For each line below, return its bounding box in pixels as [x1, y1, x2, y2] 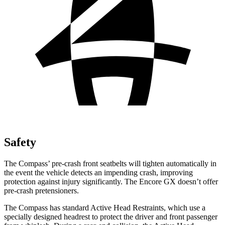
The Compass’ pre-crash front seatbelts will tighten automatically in [4, 159, 216, 168]
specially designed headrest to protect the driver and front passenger [4, 212, 217, 221]
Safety [4, 135, 36, 149]
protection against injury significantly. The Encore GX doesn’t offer [4, 177, 218, 186]
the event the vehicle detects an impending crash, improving [4, 168, 193, 177]
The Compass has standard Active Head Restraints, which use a [4, 203, 205, 212]
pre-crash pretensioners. [4, 186, 79, 195]
